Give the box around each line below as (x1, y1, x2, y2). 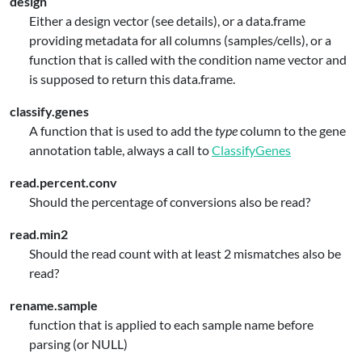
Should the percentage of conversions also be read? (29, 194, 310, 209)
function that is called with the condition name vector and (29, 52, 347, 67)
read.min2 (10, 226, 68, 242)
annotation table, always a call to (29, 142, 212, 158)
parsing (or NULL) (29, 336, 128, 351)
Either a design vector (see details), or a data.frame (29, 13, 305, 28)
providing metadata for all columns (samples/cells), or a (29, 32, 331, 48)
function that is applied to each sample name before (29, 317, 314, 332)
